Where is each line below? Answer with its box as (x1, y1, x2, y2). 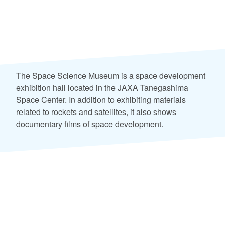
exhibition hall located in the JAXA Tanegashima (16, 82, 188, 94)
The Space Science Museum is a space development (16, 70, 205, 82)
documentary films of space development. (16, 118, 163, 130)
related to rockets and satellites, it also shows (16, 106, 176, 118)
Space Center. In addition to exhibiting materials (16, 94, 186, 106)
